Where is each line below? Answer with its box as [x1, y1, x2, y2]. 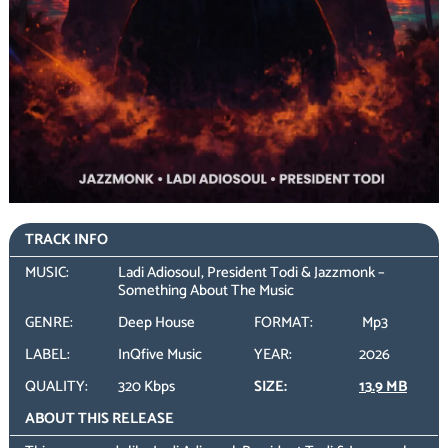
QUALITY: [24, 374, 88, 400]
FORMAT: [253, 310, 313, 336]
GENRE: [24, 310, 73, 336]
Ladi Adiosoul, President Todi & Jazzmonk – [117, 260, 385, 286]
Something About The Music [117, 278, 294, 304]
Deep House [117, 310, 195, 336]
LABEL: [24, 342, 70, 368]
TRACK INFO [24, 227, 108, 253]
